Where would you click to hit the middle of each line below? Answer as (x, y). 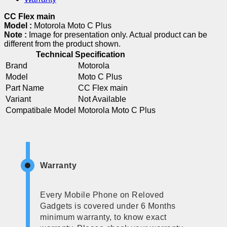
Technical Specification (81, 54)
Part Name (25, 88)
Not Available (102, 99)
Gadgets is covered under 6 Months (108, 206)
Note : (16, 34)
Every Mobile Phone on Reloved (102, 195)
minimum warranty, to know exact (103, 217)
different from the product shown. (62, 44)
